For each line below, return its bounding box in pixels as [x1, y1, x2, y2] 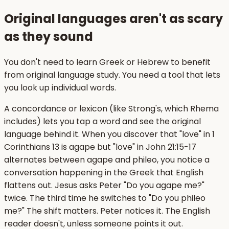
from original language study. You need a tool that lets [4, 69, 220, 81]
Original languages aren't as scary [4, 10, 223, 28]
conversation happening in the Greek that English [4, 167, 203, 179]
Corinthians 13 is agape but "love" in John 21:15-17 [4, 141, 196, 153]
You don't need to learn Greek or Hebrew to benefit [4, 56, 211, 68]
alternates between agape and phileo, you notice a [4, 154, 210, 166]
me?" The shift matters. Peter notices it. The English [4, 205, 210, 217]
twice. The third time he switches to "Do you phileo [4, 192, 205, 204]
